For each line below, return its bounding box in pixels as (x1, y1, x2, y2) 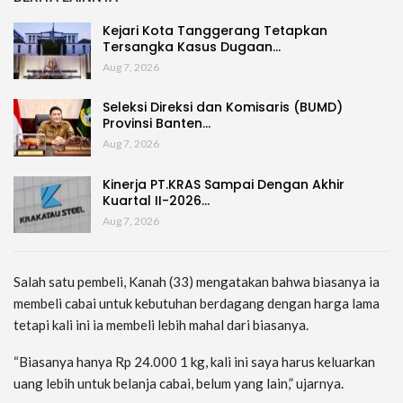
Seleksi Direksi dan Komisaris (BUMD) (103, 98, 343, 117)
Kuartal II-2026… (103, 191, 210, 210)
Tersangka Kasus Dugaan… (103, 37, 281, 56)
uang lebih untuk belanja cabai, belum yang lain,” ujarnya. (13, 375, 344, 392)
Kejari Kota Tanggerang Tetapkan (103, 21, 327, 40)
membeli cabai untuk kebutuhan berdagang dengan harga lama (13, 295, 380, 312)
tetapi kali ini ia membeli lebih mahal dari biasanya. (13, 317, 309, 334)
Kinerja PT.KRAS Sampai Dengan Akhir (103, 175, 345, 193)
